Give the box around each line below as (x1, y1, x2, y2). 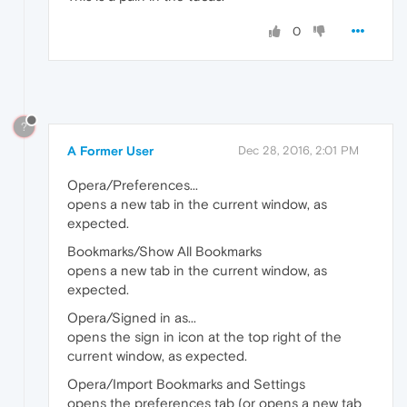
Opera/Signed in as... (67, 309, 196, 325)
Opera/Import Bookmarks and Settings (67, 375, 305, 392)
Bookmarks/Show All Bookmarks (67, 243, 262, 259)
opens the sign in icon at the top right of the (67, 328, 342, 344)
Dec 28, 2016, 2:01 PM (238, 143, 359, 157)
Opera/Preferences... (67, 176, 198, 193)
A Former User (67, 143, 154, 158)
